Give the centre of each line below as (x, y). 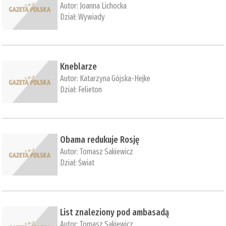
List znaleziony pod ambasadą (115, 212)
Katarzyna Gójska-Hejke (115, 79)
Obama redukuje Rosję (100, 139)
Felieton (90, 90)
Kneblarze (79, 67)
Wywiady (92, 17)
